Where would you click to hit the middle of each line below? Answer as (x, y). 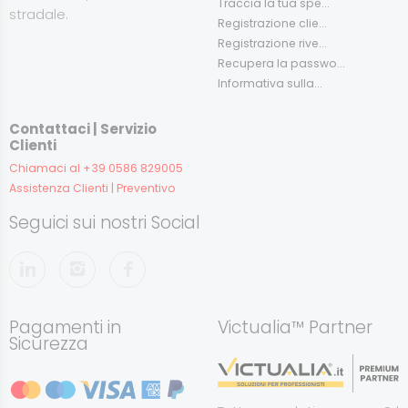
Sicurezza (49, 343)
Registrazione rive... (272, 43)
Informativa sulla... (270, 83)
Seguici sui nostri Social (105, 222)
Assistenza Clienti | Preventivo (92, 188)
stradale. (39, 14)
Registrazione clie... (272, 23)
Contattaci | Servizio (83, 128)
